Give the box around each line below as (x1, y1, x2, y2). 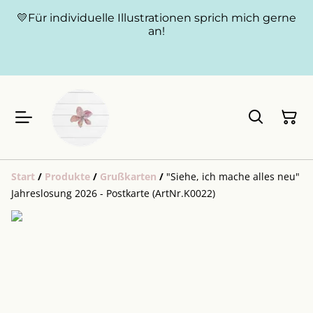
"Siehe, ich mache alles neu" (166, 170, 300, 183)
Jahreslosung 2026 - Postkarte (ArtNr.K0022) (11, 187, 215, 200)
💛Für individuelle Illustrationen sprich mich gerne (17, 11, 296, 24)
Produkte (45, 170, 90, 183)
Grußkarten (100, 170, 156, 183)
